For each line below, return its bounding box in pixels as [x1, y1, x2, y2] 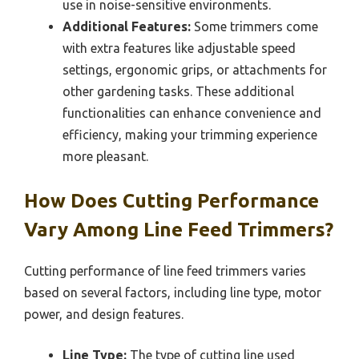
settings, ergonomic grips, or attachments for [63, 63, 327, 78]
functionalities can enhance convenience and [63, 106, 321, 121]
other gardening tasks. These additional [63, 84, 294, 99]
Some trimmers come [191, 19, 318, 34]
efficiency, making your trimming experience [63, 127, 317, 143]
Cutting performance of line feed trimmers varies [24, 264, 306, 279]
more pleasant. [63, 149, 148, 164]
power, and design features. [24, 307, 184, 322]
